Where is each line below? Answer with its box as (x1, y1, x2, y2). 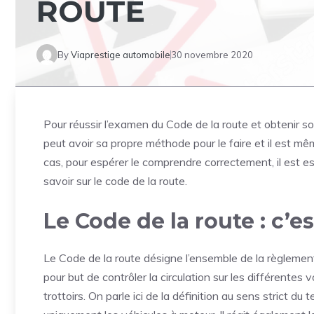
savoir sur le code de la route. (43, 174, 187, 188)
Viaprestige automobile (71, 48, 170, 60)
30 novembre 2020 (171, 48, 253, 60)
